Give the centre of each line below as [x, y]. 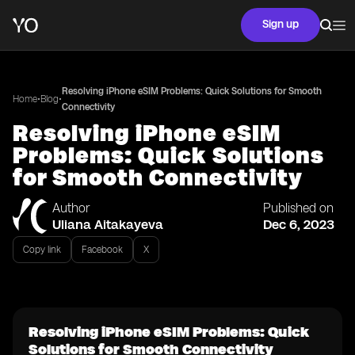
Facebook [102, 250]
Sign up [281, 24]
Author [71, 208]
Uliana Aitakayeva [108, 224]
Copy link [42, 250]
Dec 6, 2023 [299, 224]
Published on [298, 208]
